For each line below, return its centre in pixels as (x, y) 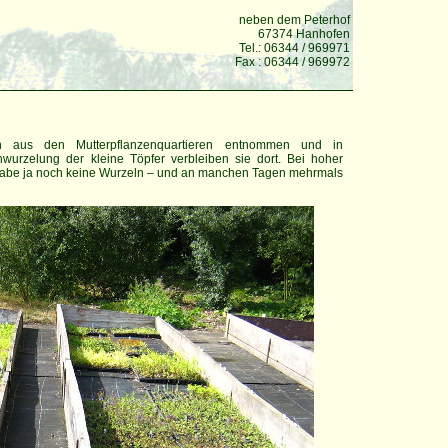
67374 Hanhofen (304, 34)
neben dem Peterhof (294, 20)
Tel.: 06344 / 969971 (294, 48)
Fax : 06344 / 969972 (292, 62)
